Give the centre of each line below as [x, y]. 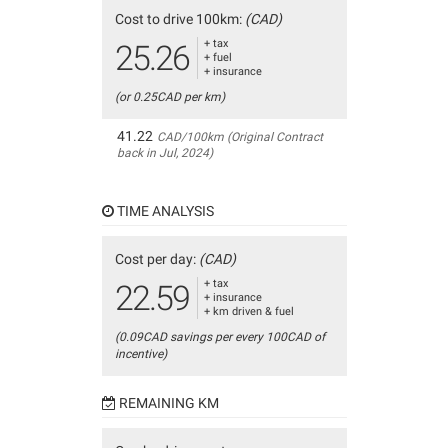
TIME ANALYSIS [163, 211]
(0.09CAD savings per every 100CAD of [219, 337]
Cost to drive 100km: [179, 19]
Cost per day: [156, 259]
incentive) [140, 354]
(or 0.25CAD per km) [169, 97]
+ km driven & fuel [248, 311]
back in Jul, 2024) [164, 153]
